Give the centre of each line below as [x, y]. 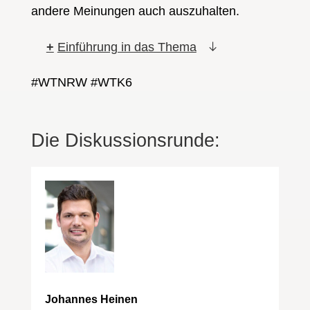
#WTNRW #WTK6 [81, 82]
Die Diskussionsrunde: [125, 140]
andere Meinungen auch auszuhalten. [135, 11]
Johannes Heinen [91, 300]
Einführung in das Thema [127, 47]
